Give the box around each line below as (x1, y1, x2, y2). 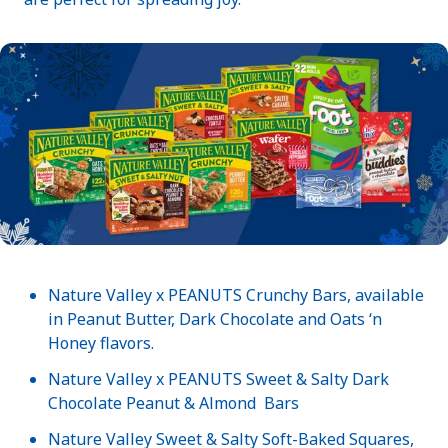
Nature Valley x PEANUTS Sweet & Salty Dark (48, 367, 389, 390)
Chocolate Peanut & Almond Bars (48, 391, 299, 414)
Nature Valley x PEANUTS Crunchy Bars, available (48, 283, 424, 306)
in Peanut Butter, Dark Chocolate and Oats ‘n (48, 307, 382, 330)
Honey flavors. (48, 331, 154, 354)
